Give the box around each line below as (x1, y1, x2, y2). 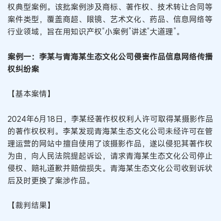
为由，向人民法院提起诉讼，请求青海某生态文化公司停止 (7, 150, 213, 161)
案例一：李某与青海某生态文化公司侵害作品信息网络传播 (7, 51, 213, 62)
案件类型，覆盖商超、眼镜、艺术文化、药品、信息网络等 (7, 14, 213, 25)
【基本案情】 (7, 88, 55, 100)
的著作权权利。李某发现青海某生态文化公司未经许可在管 (7, 125, 213, 137)
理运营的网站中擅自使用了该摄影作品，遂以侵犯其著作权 (7, 138, 213, 149)
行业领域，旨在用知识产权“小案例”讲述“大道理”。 (7, 26, 184, 37)
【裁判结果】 (7, 200, 55, 211)
